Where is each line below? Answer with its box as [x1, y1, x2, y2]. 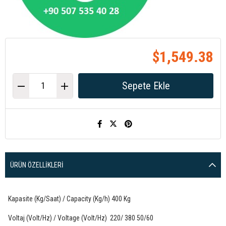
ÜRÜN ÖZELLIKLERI [10, 160, 64, 169]
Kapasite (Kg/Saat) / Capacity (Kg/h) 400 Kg [5, 194, 131, 203]
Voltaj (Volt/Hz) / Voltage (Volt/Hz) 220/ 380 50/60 [5, 213, 153, 222]
